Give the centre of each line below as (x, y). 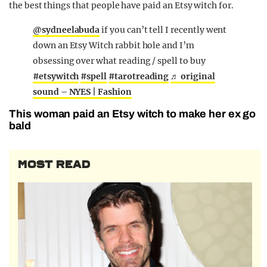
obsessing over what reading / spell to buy (119, 61)
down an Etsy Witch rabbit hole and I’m (114, 46)
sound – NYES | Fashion (82, 92)
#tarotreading (139, 77)
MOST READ (54, 165)
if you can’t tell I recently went (163, 30)
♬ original (193, 77)
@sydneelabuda (66, 30)
